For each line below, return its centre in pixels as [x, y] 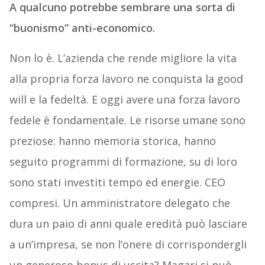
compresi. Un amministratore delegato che [119, 203]
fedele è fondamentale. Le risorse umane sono [127, 120]
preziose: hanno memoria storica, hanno [112, 141]
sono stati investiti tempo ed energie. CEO [117, 182]
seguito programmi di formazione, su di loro [123, 162]
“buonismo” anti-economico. [82, 28]
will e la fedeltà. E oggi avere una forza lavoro [125, 100]
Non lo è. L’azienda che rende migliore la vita [123, 58]
